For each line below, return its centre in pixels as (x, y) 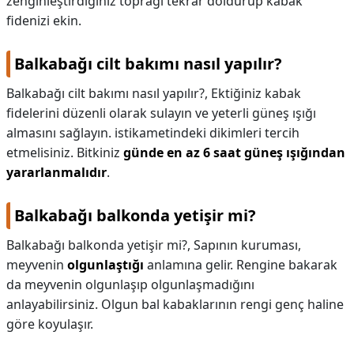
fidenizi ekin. (44, 21)
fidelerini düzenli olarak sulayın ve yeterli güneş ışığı (161, 113)
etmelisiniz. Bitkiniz (65, 153)
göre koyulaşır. (50, 324)
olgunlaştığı (105, 265)
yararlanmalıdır (56, 172)
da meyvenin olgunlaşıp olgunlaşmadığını (130, 284)
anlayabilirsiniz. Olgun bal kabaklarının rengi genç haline (175, 304)
